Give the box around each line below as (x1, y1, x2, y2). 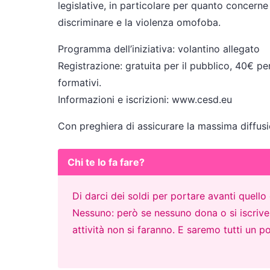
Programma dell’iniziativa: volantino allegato (58, 43, 260, 55)
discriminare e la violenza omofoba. (58, 16, 221, 28)
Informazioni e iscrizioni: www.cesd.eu (58, 93, 235, 105)
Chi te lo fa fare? (67, 156, 145, 168)
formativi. (58, 77, 101, 89)
